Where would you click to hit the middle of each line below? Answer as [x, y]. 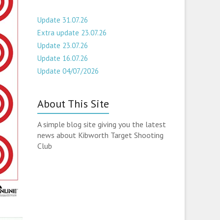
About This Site [73, 104]
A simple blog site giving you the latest [102, 124]
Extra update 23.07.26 [72, 33]
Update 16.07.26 [63, 58]
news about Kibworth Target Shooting [101, 135]
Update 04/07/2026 [68, 71]
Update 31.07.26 [63, 20]
